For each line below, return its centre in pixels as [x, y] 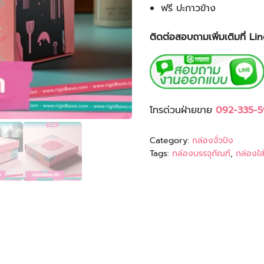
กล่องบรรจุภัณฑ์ [201, 154]
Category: [171, 141]
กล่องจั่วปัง [213, 141]
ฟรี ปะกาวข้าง [189, 8]
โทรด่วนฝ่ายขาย [183, 110]
